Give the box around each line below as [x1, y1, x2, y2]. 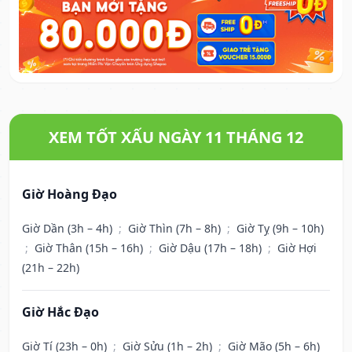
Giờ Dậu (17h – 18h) [159, 240, 265, 256]
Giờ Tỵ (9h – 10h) [236, 221, 324, 236]
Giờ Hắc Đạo [22, 303, 99, 321]
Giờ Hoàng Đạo [22, 185, 117, 203]
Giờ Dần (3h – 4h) [22, 221, 115, 236]
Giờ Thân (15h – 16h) [35, 240, 146, 256]
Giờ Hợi [277, 240, 317, 256]
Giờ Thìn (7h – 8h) [128, 221, 224, 236]
